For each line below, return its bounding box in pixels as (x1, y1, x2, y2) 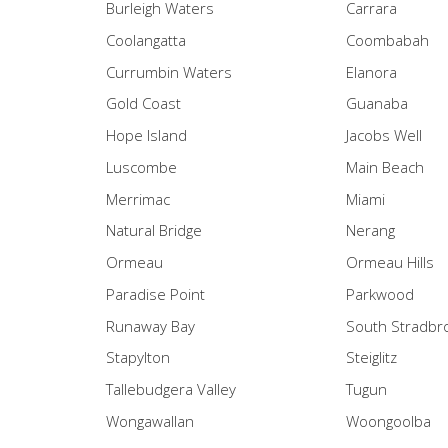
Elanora (346, 61, 398, 82)
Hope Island (105, 125, 187, 146)
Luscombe (105, 156, 177, 177)
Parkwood (346, 283, 415, 304)
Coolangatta (105, 29, 186, 50)
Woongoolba (346, 410, 432, 431)
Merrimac (105, 188, 170, 209)
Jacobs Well (346, 125, 423, 146)
